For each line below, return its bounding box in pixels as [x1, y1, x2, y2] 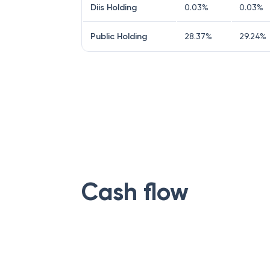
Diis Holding [90, 2, 137, 13]
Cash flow [81, 177, 189, 207]
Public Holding [90, 31, 147, 42]
